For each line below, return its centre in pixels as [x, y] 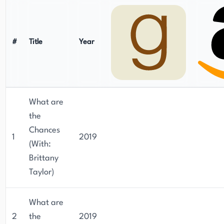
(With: [40, 144]
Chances [44, 130]
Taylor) [41, 172]
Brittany [44, 158]
